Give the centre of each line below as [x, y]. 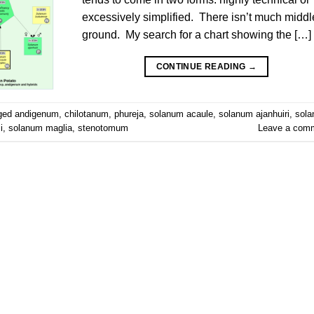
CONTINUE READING [202, 66]
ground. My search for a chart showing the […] [197, 34]
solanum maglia [40, 128]
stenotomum [103, 128]
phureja [129, 114]
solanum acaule [181, 114]
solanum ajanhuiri [254, 114]
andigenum [37, 114]
